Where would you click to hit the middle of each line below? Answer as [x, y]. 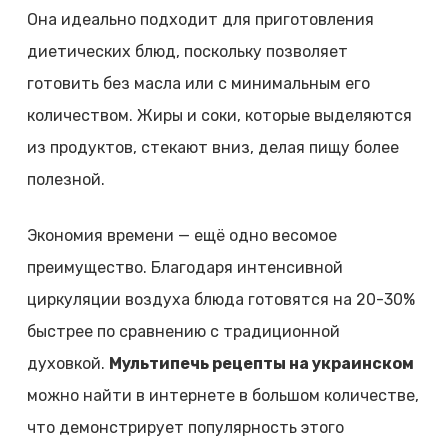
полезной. [65, 180]
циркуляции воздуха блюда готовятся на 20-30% [220, 300]
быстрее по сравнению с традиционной [183, 332]
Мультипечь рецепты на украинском [261, 364]
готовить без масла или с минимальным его [198, 84]
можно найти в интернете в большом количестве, [222, 396]
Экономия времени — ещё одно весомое [181, 236]
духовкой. [67, 364]
